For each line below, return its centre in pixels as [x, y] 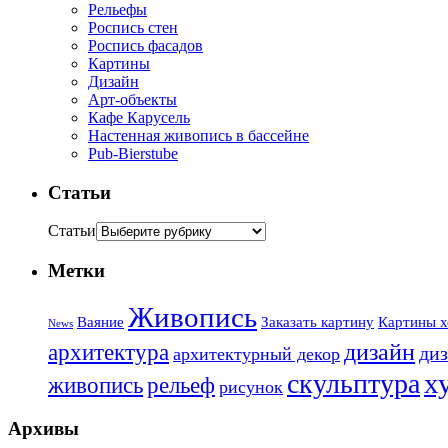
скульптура [353, 383]
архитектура [108, 351]
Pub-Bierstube [133, 153]
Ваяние [100, 321]
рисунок [251, 386]
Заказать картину [317, 321]
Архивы [43, 429]
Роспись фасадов [145, 45]
